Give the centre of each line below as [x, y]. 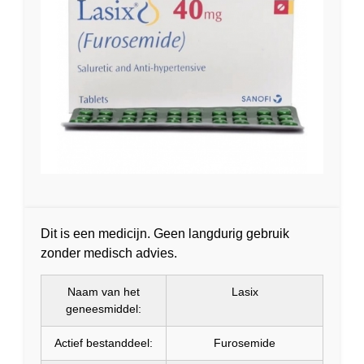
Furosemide [245, 343]
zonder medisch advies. [109, 253]
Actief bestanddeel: [104, 343]
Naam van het [104, 292]
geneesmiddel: [104, 309]
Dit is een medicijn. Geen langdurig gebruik [165, 233]
